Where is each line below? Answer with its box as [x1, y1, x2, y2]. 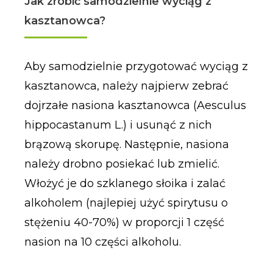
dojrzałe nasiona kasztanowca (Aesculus [24, 98, 246, 112]
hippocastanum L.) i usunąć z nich [24, 118, 212, 132]
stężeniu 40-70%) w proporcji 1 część [24, 215, 224, 229]
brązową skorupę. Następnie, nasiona [24, 137, 229, 151]
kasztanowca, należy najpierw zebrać [24, 79, 229, 93]
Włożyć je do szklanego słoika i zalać [24, 176, 225, 190]
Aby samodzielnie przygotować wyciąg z [24, 59, 248, 73]
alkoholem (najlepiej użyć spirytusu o [24, 196, 228, 210]
